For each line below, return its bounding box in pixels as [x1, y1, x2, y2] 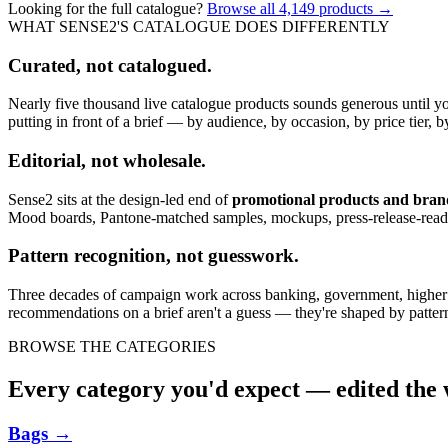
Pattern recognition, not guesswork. [8, 245, 299, 267]
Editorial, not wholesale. [8, 149, 206, 171]
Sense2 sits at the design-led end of [8, 190, 228, 208]
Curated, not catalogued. [8, 54, 212, 76]
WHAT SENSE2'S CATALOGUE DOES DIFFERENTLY [8, 17, 390, 35]
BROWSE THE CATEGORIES [8, 338, 216, 356]
